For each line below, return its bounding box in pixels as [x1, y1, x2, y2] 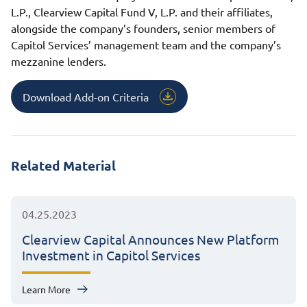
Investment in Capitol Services [22, 246, 200, 263]
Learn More [22, 282, 71, 295]
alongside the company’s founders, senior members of [11, 21, 275, 35]
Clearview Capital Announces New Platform [22, 230, 279, 247]
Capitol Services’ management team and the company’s [11, 37, 281, 51]
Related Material [11, 156, 116, 174]
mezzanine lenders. [11, 53, 106, 68]
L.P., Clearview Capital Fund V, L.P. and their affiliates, [11, 4, 273, 19]
